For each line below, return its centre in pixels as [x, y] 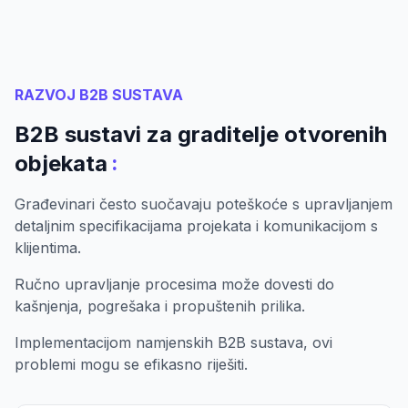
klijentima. [48, 247]
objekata [61, 163]
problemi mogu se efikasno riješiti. [131, 364]
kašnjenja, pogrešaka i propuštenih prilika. [160, 306]
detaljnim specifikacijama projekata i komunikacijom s [196, 225]
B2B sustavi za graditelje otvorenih [201, 134]
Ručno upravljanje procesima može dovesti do [174, 284]
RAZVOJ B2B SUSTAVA [99, 94]
